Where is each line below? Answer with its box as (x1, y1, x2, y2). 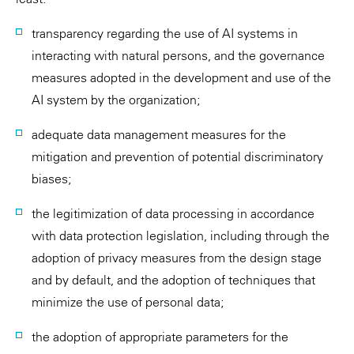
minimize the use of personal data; (32, 294, 224, 310)
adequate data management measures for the (32, 126, 286, 142)
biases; (32, 171, 71, 186)
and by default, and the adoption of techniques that (32, 272, 315, 288)
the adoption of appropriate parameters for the (32, 329, 288, 345)
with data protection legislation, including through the (32, 228, 330, 243)
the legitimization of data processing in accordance (32, 205, 314, 221)
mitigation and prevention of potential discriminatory (32, 149, 323, 164)
